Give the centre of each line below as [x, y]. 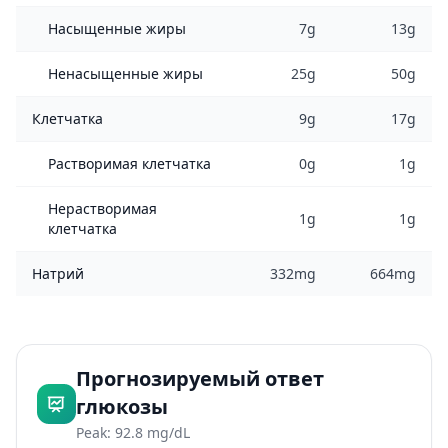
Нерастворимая [102, 208]
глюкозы [121, 406]
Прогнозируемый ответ [199, 378]
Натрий [58, 273]
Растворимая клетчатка [129, 163]
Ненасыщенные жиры [125, 73]
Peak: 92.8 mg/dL [132, 432]
